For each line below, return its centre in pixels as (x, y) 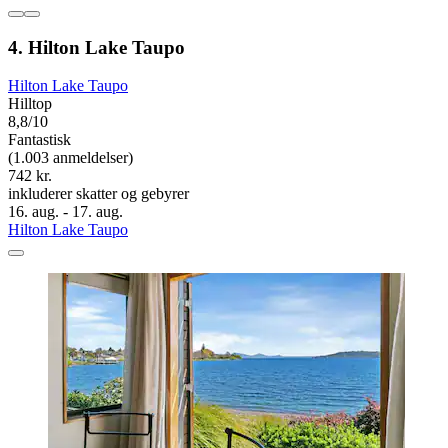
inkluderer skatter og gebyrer (98, 194)
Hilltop (30, 104)
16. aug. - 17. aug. (65, 212)
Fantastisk (39, 140)
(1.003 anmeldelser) (70, 158)
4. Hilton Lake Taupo (96, 47)
